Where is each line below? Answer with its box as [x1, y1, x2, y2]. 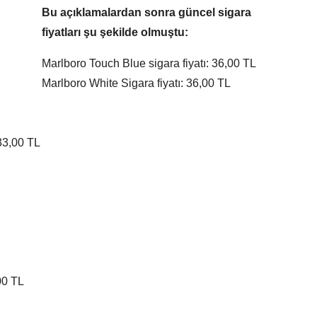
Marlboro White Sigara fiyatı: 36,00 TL [42, 77, 231, 90]
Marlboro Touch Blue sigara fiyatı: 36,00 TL [42, 57, 256, 70]
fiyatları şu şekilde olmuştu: [42, 26, 188, 39]
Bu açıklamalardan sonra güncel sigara [42, 6, 251, 19]
